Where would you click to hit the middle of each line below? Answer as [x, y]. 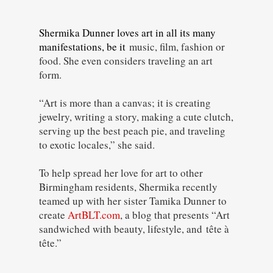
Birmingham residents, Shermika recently [128, 186]
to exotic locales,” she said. [99, 144]
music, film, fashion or [177, 46]
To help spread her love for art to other [121, 172]
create [53, 214]
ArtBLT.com [94, 214]
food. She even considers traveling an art [126, 60]
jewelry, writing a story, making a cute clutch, [136, 116]
